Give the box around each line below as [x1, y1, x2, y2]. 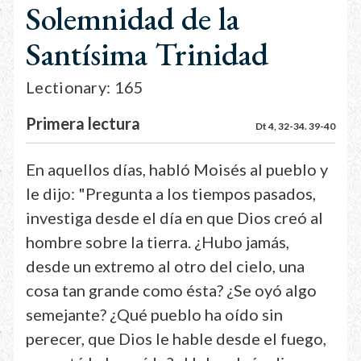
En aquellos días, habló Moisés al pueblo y [26, 160, 328, 179]
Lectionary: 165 [26, 77, 144, 97]
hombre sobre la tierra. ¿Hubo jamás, [26, 232, 289, 251]
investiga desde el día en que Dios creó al [26, 208, 323, 227]
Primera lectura [26, 114, 140, 133]
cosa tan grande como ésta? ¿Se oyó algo [26, 280, 317, 300]
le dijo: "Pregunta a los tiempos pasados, [26, 184, 316, 203]
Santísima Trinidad [26, 33, 268, 75]
